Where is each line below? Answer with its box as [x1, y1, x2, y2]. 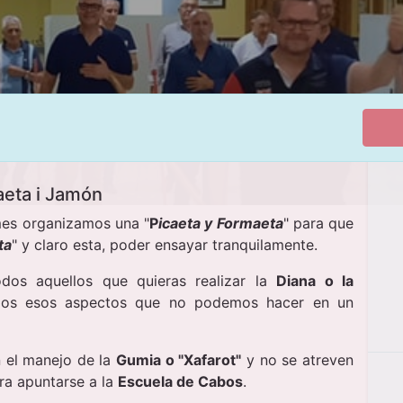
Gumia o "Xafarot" [116, 351, 242, 370]
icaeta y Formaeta [158, 214, 283, 233]
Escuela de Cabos [118, 372, 243, 391]
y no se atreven [241, 351, 354, 370]
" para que [282, 214, 354, 233]
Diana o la [276, 272, 354, 291]
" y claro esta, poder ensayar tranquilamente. [12, 236, 318, 255]
